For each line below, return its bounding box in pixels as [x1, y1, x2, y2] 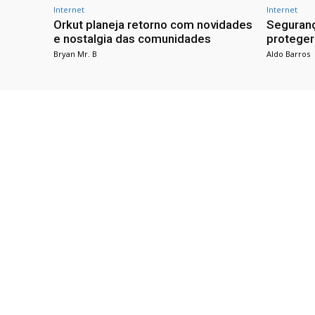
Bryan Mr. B [53, 49, 97, 60]
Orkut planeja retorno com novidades [53, 18, 252, 32]
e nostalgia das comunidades [53, 32, 211, 46]
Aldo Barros [266, 49, 310, 60]
